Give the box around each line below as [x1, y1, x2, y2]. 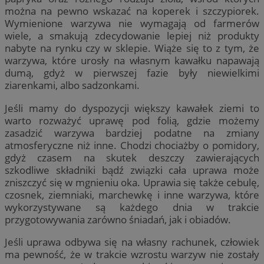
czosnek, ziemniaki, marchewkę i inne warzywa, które [5, 187, 259, 202]
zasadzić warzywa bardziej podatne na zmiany [5, 126, 259, 140]
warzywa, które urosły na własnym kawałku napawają [5, 54, 259, 68]
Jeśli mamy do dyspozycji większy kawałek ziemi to [5, 101, 259, 115]
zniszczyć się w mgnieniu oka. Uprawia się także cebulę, [5, 175, 259, 189]
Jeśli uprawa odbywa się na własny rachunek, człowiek [5, 235, 259, 249]
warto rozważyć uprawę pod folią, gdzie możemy [5, 113, 259, 127]
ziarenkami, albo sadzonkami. [5, 78, 140, 93]
